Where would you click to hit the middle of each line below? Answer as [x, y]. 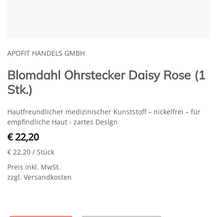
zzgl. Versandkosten [39, 177]
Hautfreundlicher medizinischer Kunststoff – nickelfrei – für [104, 112]
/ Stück [43, 152]
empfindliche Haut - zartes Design [62, 122]
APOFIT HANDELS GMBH [46, 53]
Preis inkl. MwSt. [34, 167]
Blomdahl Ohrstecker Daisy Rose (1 [106, 75]
